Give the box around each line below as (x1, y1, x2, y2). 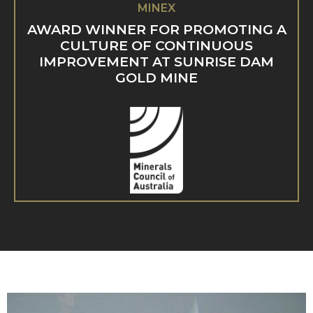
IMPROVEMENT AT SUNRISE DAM (39, 53, 274, 71)
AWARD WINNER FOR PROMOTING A (27, 21, 286, 38)
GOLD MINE (115, 69, 198, 87)
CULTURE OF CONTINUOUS (60, 37, 253, 54)
